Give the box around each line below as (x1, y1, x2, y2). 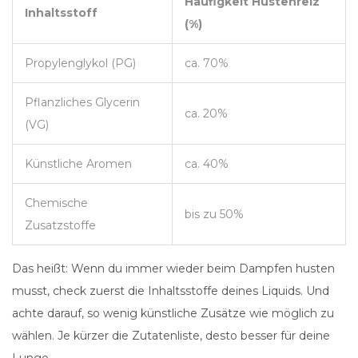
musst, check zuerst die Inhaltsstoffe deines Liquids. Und (12, 284, 329, 299)
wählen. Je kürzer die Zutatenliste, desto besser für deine (12, 328, 330, 344)
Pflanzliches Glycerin (25, 95, 140, 110)
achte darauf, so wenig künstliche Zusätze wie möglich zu (12, 306, 334, 321)
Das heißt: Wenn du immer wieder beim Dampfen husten (12, 261, 335, 276)
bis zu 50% (185, 207, 244, 222)
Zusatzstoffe (25, 218, 96, 233)
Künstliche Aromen (25, 157, 132, 172)
